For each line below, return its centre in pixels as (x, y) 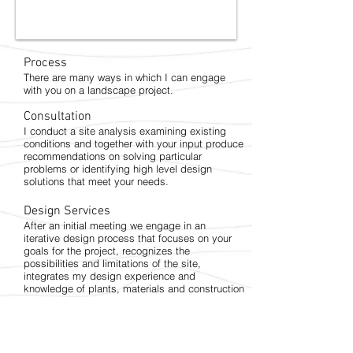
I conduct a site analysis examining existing (125, 131)
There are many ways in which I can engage (124, 77)
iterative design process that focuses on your (128, 238)
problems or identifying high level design (118, 169)
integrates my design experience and (110, 276)
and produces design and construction (113, 301)
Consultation (58, 117)
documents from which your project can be (122, 314)
